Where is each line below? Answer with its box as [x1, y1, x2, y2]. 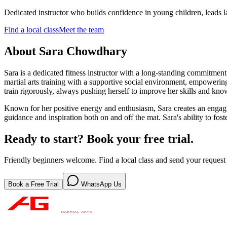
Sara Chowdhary [39, 44, 127, 58]
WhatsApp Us [79, 180, 122, 188]
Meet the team [59, 25, 104, 34]
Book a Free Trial [8, 180, 59, 188]
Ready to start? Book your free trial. [4, 132, 194, 145]
